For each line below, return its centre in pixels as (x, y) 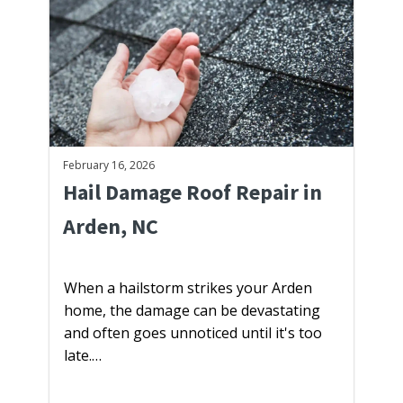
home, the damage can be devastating (192, 311)
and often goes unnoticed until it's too (193, 333)
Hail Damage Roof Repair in (193, 193)
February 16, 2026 (109, 166)
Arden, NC (111, 227)
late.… (83, 356)
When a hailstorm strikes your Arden (188, 288)
